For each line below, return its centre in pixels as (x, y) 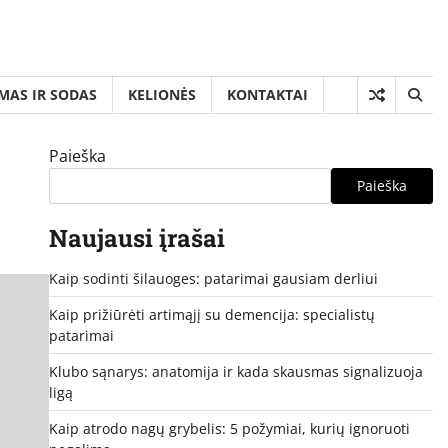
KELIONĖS (162, 94)
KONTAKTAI (267, 94)
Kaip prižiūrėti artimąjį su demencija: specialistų (211, 314)
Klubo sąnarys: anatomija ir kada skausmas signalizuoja (235, 371)
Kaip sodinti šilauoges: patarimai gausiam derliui (213, 278)
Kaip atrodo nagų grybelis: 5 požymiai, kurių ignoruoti (229, 428)
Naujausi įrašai (136, 237)
